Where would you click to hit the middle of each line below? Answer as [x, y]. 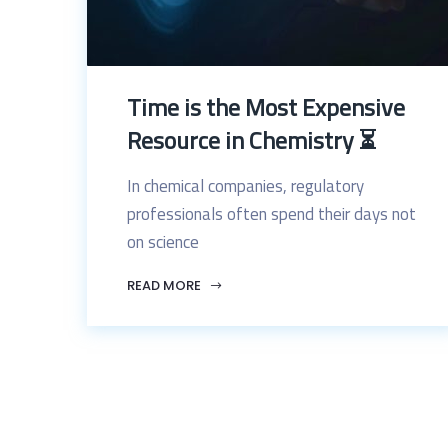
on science [163, 242]
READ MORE [165, 285]
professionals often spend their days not [271, 214]
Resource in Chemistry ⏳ [251, 140]
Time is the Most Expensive [266, 107]
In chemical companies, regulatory [245, 186]
